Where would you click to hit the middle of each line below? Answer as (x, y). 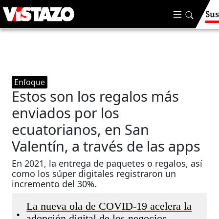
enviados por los (66, 113)
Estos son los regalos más (96, 96)
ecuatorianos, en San (81, 129)
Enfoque (30, 82)
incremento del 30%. (55, 184)
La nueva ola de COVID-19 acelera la (109, 206)
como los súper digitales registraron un (94, 174)
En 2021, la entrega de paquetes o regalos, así (107, 163)
